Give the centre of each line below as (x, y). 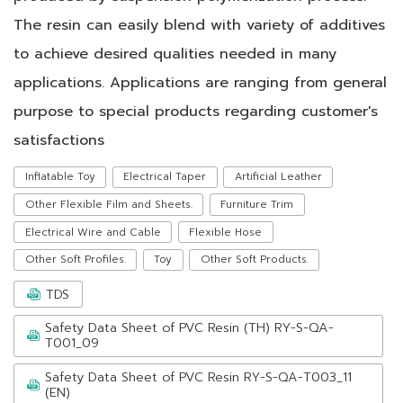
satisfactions (59, 139)
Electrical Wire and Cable (93, 232)
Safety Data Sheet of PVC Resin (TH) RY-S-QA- (189, 328)
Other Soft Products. (254, 260)
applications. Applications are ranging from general (200, 82)
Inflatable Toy (60, 177)
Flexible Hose (226, 232)
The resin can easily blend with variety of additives (199, 24)
